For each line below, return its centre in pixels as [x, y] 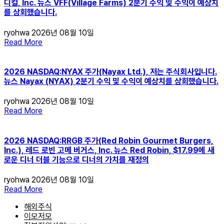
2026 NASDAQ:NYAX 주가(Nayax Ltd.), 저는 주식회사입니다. [110, 72]
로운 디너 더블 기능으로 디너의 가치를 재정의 [76, 159]
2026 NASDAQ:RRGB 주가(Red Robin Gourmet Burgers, [109, 140]
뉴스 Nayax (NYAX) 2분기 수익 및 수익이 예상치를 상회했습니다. [111, 81]
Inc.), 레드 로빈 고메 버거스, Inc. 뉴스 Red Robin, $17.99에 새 [109, 150]
